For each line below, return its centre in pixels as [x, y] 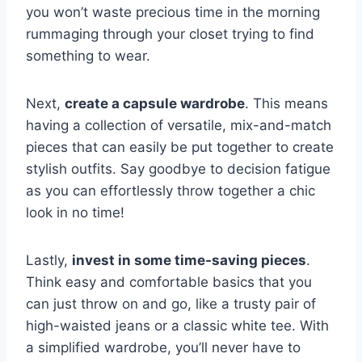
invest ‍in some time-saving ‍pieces [189, 261]
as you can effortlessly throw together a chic [170, 191]
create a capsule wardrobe [155, 104]
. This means [286, 104]
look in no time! [75, 213]
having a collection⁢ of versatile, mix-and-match [179, 126]
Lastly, [49, 261]
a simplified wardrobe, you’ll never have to [163, 348]
